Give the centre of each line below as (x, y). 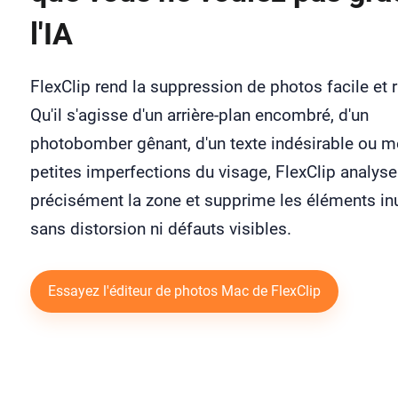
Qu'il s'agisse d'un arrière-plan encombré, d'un (199, 115)
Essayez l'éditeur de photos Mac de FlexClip (184, 291)
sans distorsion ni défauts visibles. (160, 228)
